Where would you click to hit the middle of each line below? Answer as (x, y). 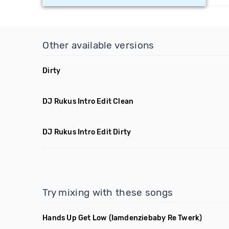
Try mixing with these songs (108, 192)
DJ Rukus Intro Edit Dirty (87, 132)
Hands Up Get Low (75, 218)
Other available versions (98, 45)
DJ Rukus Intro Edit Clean (88, 101)
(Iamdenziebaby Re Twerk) (155, 218)
